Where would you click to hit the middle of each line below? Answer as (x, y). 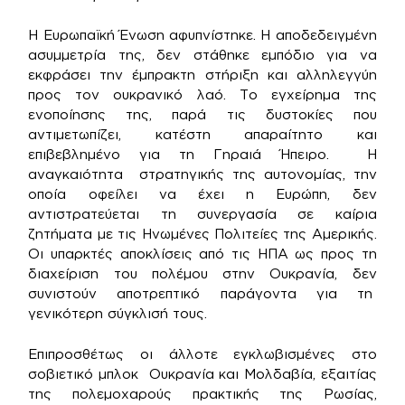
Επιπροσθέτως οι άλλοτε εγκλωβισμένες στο (202, 353)
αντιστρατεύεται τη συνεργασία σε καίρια (202, 214)
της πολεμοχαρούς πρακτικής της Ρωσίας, (202, 393)
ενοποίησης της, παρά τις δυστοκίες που (202, 115)
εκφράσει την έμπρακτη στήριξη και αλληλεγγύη (202, 75)
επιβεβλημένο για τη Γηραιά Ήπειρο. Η (202, 155)
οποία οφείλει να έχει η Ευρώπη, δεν (202, 194)
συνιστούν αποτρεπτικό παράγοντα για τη (202, 294)
